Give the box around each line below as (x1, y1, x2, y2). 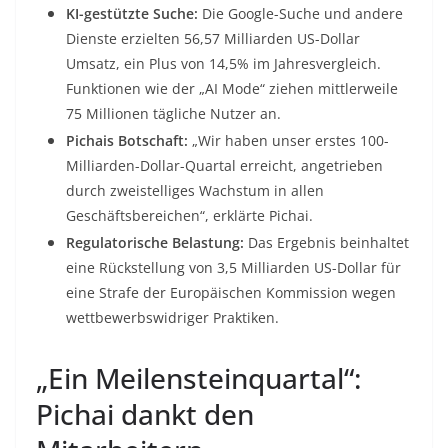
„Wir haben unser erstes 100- (188, 131, 389, 151)
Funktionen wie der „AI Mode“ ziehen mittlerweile (66, 79, 398, 99)
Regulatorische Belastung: (66, 233, 244, 253)
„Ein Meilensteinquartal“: (36, 359, 362, 398)
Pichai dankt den (36, 395, 254, 434)
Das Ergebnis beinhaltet (244, 233, 409, 253)
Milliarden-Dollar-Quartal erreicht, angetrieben (66, 156, 383, 176)
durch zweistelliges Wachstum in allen (66, 181, 324, 201)
